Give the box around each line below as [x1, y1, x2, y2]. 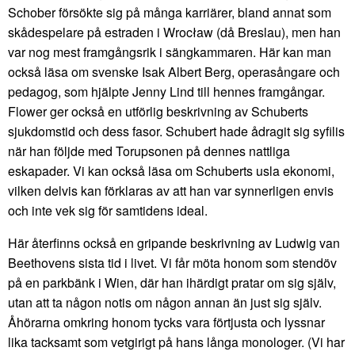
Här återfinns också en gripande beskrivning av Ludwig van [8, 234, 340, 253]
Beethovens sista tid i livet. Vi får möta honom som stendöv [8, 254, 337, 273]
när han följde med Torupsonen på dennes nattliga [8, 142, 290, 161]
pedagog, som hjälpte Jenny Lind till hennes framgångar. [8, 82, 325, 101]
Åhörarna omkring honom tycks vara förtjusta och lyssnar [8, 313, 325, 332]
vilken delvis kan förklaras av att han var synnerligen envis [8, 181, 334, 200]
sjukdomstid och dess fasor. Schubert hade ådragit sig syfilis [8, 122, 345, 141]
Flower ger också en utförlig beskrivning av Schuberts [8, 102, 308, 121]
